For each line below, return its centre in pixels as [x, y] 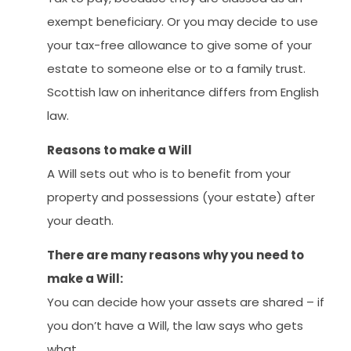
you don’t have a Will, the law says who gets [175, 326]
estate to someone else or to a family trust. [176, 68]
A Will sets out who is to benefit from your [169, 173]
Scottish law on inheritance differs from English [183, 92]
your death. [80, 220]
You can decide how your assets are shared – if [186, 302]
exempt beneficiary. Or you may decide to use [183, 21]
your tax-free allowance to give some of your [179, 45]
